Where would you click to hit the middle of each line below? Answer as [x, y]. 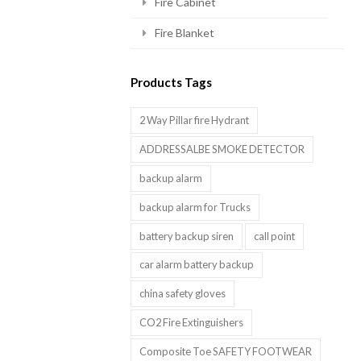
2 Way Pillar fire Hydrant [194, 120]
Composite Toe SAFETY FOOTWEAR [225, 352]
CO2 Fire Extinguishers [191, 323]
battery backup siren [186, 236]
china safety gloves [182, 294]
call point [274, 236]
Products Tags [171, 82]
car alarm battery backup [196, 265]
